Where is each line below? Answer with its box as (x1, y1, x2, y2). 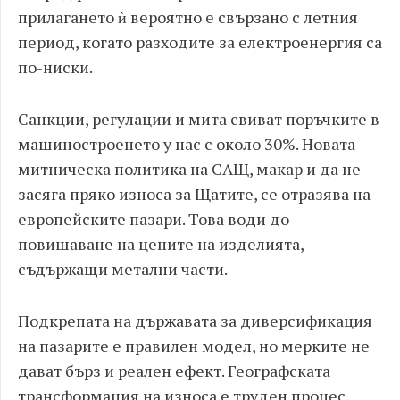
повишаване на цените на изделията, (18, 233, 304, 254)
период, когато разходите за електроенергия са (18, 31, 382, 53)
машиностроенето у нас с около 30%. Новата (18, 133, 355, 154)
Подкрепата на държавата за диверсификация (18, 310, 372, 331)
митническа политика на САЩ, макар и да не (18, 158, 361, 179)
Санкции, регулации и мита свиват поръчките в (18, 108, 379, 129)
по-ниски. (18, 56, 93, 78)
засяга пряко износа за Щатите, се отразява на (18, 183, 371, 204)
